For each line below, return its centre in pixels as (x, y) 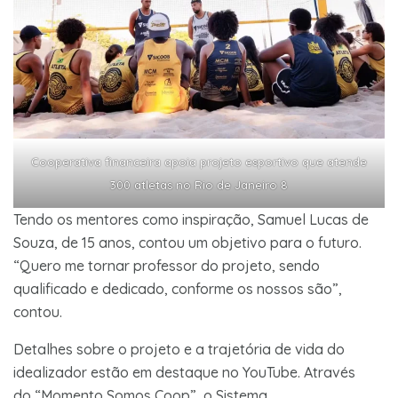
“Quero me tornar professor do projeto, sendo (167, 265)
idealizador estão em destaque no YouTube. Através (184, 372)
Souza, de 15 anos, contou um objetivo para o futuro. (187, 242)
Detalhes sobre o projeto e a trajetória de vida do (179, 349)
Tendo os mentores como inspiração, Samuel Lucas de (191, 219)
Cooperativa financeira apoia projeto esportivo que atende (199, 161)
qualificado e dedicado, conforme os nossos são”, (178, 288)
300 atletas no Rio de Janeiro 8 (199, 184)
